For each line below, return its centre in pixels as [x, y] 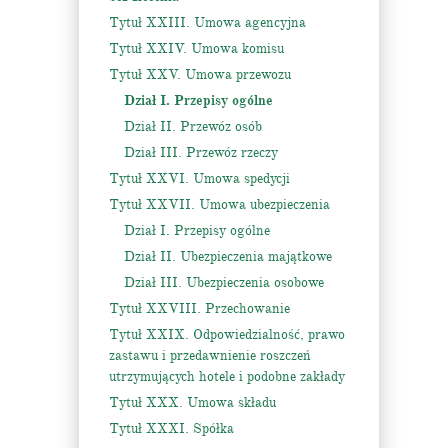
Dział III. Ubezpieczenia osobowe [224, 282]
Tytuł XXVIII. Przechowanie [199, 308]
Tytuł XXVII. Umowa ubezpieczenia [219, 204]
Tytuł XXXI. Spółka [171, 428]
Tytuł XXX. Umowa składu [192, 402]
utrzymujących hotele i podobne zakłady [227, 376]
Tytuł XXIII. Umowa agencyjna [207, 22]
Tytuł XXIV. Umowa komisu [196, 48]
